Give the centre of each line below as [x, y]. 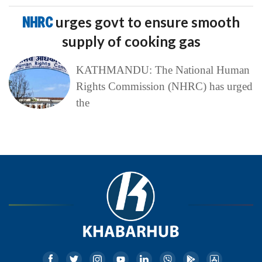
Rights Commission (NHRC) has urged [164, 86]
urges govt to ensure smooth [148, 22]
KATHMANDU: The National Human [163, 70]
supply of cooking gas [131, 41]
